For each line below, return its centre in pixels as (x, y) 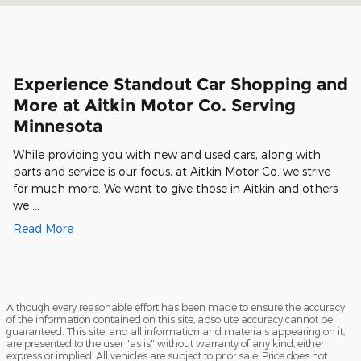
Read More (43, 228)
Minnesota (58, 127)
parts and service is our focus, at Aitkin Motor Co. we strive (172, 171)
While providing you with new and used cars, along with (167, 154)
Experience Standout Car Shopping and (180, 85)
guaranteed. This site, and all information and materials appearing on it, (176, 331)
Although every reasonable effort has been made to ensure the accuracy (176, 307)
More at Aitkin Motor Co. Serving (154, 106)
